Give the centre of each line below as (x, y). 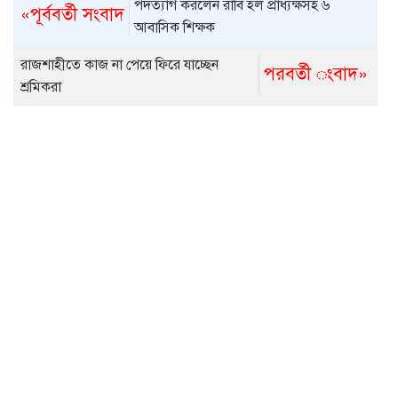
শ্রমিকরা (41, 87)
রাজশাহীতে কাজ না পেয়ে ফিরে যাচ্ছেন (120, 64)
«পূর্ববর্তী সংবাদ (73, 15)
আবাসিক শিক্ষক (175, 28)
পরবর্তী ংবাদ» (315, 74)
